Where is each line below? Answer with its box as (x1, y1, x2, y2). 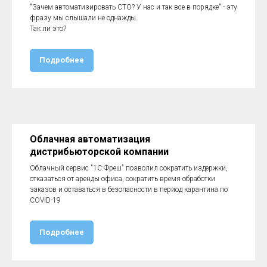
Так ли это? (30, 24, 66, 33)
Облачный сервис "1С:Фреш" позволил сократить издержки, (30, 164, 228, 173)
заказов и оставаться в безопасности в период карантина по (30, 185, 228, 194)
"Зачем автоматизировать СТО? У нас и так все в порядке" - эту (30, 2, 237, 11)
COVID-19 (30, 196, 61, 205)
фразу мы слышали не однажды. (30, 13, 138, 22)
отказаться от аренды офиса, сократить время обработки (30, 175, 215, 184)
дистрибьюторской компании (30, 146, 169, 158)
